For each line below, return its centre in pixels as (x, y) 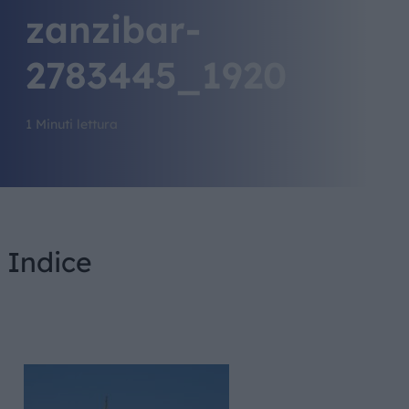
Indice (49, 262)
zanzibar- (113, 29)
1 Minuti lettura (71, 124)
